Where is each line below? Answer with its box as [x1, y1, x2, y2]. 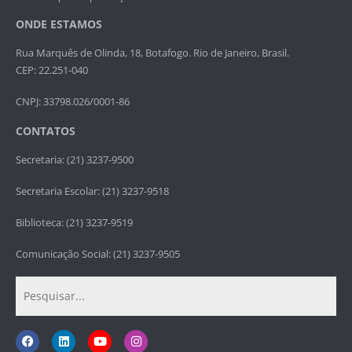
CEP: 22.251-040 [16, 62, 88, 77]
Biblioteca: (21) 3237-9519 [16, 214, 133, 229]
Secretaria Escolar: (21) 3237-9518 [16, 183, 169, 198]
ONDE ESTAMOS [16, 16, 102, 31]
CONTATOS [16, 123, 75, 138]
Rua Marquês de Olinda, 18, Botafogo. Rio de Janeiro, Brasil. [16, 45, 289, 60]
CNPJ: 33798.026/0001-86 [16, 93, 130, 108]
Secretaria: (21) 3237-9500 [16, 152, 134, 167]
